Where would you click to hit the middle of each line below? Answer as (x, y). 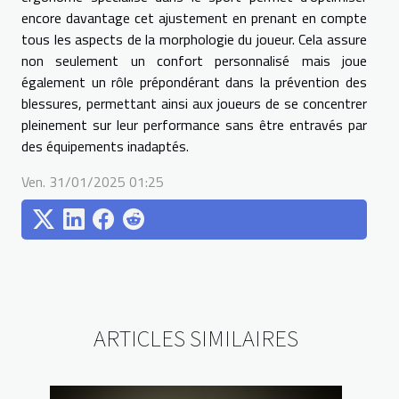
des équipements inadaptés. (105, 146)
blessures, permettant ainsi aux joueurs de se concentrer (194, 103)
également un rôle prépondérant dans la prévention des (194, 81)
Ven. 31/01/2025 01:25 (93, 181)
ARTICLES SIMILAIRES (196, 338)
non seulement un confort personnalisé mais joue (194, 60)
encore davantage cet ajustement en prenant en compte (194, 17)
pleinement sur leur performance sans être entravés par (194, 124)
